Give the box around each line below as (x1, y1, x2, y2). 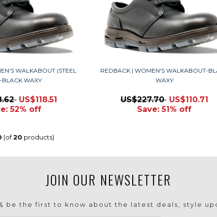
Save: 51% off (137, 105, 192, 114)
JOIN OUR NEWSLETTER (46, 170, 171, 190)
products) (22, 133, 55, 141)
